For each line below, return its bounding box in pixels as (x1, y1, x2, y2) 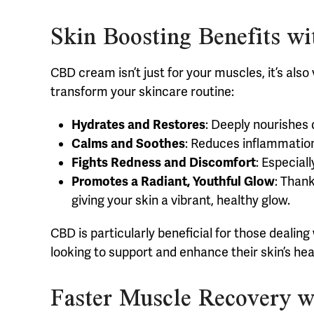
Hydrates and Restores (71, 117, 205, 133)
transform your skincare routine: (50, 84, 234, 100)
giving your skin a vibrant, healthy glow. (71, 193, 290, 209)
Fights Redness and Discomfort (71, 155, 256, 171)
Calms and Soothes (71, 136, 185, 152)
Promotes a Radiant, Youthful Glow (71, 174, 275, 190)
